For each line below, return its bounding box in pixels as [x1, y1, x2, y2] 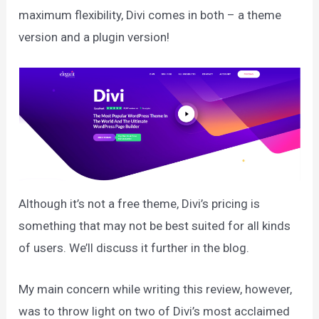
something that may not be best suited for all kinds [19, 219, 291, 234]
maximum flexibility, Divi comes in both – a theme [19, 7, 282, 22]
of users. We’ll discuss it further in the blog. [19, 241, 250, 256]
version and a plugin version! [19, 29, 170, 44]
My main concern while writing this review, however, [19, 282, 293, 297]
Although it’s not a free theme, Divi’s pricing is [19, 197, 261, 211]
